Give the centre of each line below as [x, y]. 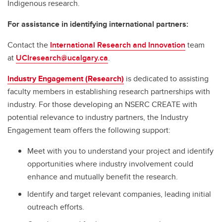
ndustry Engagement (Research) [67, 79]
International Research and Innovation [118, 45]
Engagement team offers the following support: [89, 130]
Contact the [29, 45]
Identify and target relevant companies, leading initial [119, 194]
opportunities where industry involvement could [110, 164]
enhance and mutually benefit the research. [103, 177]
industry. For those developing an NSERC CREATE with [102, 105]
